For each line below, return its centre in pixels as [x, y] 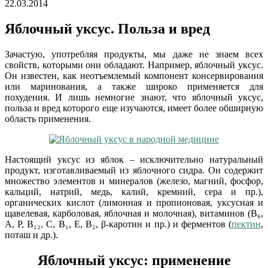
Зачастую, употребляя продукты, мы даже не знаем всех [134, 54]
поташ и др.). [31, 234]
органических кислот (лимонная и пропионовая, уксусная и [134, 202]
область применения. [48, 118]
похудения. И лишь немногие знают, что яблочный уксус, [134, 97]
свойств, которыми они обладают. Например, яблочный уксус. [134, 65]
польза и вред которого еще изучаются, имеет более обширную [134, 108]
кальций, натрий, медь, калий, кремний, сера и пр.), [134, 191]
